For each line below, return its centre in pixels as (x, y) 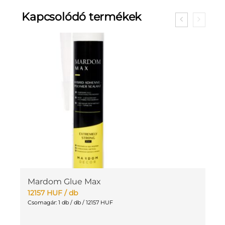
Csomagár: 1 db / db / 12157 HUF (70, 203)
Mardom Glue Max (64, 182)
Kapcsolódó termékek (82, 17)
